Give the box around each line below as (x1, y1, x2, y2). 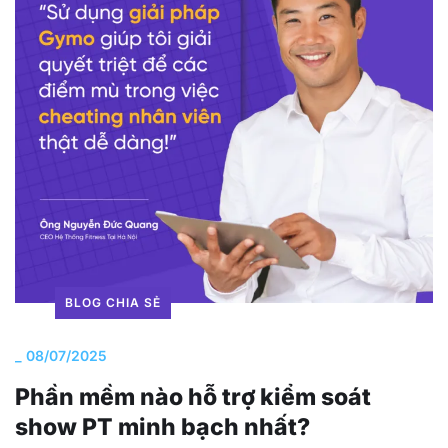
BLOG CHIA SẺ (65, 295, 161, 311)
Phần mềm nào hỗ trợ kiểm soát (15, 383, 371, 412)
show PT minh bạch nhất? (15, 413, 310, 442)
